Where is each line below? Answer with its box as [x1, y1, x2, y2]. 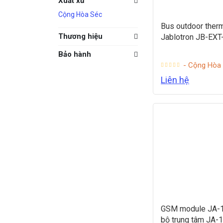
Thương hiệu [58, 32, 103, 41]
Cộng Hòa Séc [58, 10, 102, 19]
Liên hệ [161, 74, 189, 85]
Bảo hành [58, 50, 91, 59]
